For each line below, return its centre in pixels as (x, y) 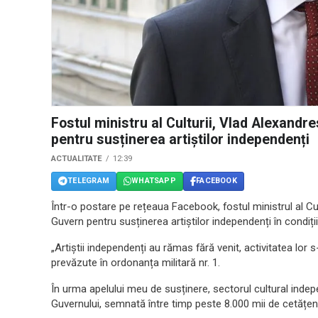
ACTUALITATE (77, 158)
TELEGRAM (88, 181)
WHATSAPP (154, 181)
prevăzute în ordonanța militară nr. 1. (136, 262)
